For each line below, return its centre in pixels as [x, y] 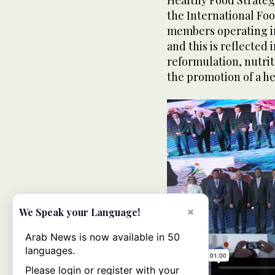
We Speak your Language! [79, 212]
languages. [50, 250]
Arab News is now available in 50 [103, 237]
